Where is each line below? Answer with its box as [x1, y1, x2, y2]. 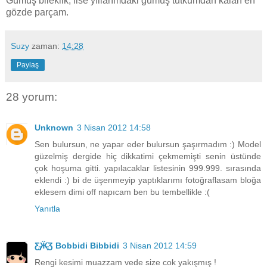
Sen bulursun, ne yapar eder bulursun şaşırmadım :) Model [35, 139, 261, 149]
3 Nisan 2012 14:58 [77, 122, 151, 132]
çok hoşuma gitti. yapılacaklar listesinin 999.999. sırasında [35, 163, 261, 173]
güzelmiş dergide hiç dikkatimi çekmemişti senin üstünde [35, 151, 261, 161]
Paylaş [17, 60, 39, 69]
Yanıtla [35, 203, 60, 213]
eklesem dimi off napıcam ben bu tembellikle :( [35, 187, 210, 197]
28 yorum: [6, 90, 57, 103]
